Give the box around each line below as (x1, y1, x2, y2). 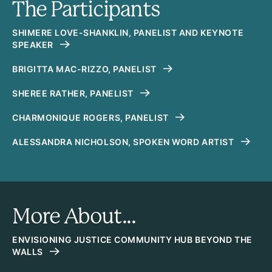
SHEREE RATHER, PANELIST (12, 88, 136, 99)
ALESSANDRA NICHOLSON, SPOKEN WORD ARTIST (12, 137, 236, 148)
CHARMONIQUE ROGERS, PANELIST (12, 112, 171, 123)
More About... (12, 204, 136, 229)
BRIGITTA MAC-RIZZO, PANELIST (12, 64, 159, 75)
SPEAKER (12, 39, 56, 50)
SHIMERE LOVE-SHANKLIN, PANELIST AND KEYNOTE (12, 27, 244, 38)
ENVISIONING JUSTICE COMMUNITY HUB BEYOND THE (12, 234, 253, 245)
